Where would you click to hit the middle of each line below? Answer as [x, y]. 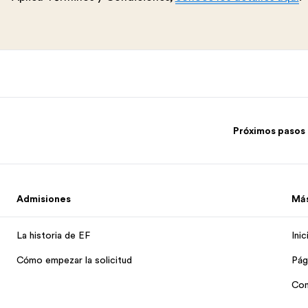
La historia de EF [53, 235]
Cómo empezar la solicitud [74, 260]
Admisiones [44, 199]
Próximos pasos [269, 131]
